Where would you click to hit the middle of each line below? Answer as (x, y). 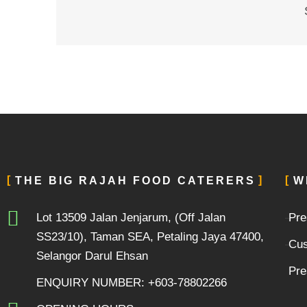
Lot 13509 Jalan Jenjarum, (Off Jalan (131, 218)
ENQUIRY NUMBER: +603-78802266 (131, 283)
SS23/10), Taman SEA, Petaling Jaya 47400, (150, 237)
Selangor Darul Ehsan (92, 256)
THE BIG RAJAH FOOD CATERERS (135, 181)
